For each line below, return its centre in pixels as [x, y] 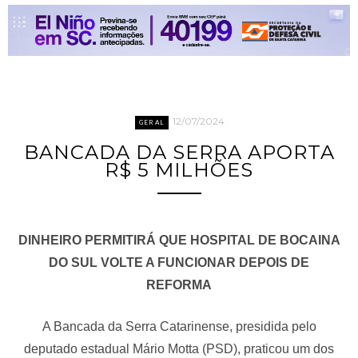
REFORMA [179, 284]
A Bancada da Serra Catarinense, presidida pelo [179, 326]
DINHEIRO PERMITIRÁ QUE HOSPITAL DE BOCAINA [179, 240]
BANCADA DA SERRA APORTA [179, 153]
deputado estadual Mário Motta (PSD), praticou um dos [179, 348]
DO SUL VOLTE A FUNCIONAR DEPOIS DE [179, 262]
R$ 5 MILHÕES [179, 170]
